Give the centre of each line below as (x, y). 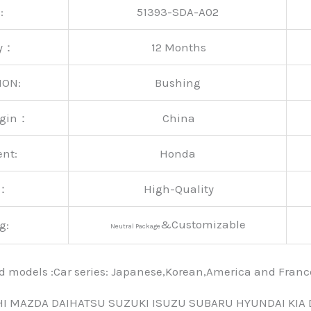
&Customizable (203, 224)
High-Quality (178, 188)
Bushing (177, 82)
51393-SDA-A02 (177, 11)
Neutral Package (135, 226)
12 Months (178, 47)
